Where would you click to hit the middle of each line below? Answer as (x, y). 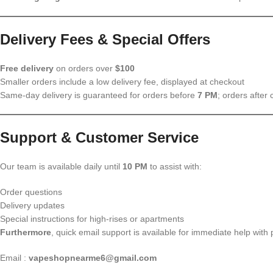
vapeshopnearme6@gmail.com (93, 258)
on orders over (84, 68)
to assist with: (175, 166)
